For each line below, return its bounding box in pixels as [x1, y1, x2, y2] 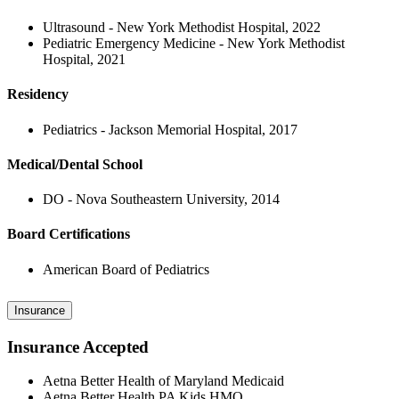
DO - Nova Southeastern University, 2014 [43, 191, 280, 208]
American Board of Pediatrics [43, 261, 209, 277]
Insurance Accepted [7, 337, 149, 356]
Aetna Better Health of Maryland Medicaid [43, 373, 284, 389]
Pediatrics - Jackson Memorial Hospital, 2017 [43, 121, 297, 137]
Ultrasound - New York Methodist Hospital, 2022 [43, 20, 321, 36]
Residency [7, 86, 69, 102]
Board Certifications [7, 226, 130, 242]
